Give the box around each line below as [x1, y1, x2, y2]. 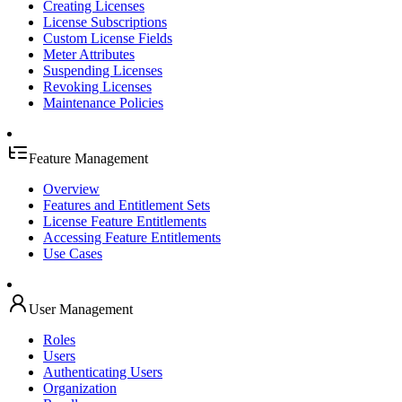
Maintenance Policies [43, 95, 163, 110]
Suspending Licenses [43, 63, 162, 78]
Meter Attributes [43, 47, 135, 62]
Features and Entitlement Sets [43, 197, 210, 213]
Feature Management [29, 151, 148, 166]
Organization [43, 380, 117, 396]
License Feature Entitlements [43, 214, 206, 229]
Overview [43, 181, 100, 197]
